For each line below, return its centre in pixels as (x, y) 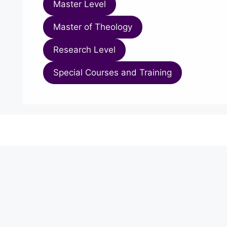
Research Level (84, 49)
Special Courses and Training (112, 72)
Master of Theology (92, 27)
